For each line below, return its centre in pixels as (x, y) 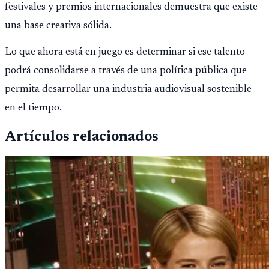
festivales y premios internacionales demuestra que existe (131, 8)
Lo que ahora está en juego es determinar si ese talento (125, 53)
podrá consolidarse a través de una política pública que (126, 71)
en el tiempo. (33, 108)
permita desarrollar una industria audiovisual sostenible (128, 90)
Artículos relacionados (82, 137)
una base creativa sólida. (58, 26)
